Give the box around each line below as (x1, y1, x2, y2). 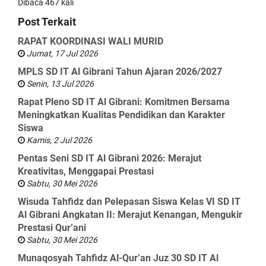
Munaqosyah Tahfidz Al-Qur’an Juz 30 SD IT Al (18, 252, 218, 264)
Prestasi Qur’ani (18, 222, 86, 233)
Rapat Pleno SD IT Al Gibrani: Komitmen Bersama (18, 96, 230, 107)
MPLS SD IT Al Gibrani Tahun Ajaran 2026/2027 (18, 66, 222, 77)
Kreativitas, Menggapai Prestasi (18, 166, 154, 177)
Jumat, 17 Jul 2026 (25, 49, 98, 58)
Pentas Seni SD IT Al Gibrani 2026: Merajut (18, 153, 201, 164)
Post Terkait (18, 15, 76, 28)
